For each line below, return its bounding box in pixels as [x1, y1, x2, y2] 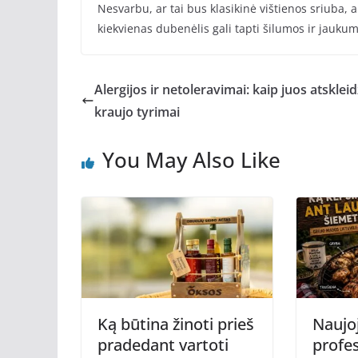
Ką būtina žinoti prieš [97, 312, 254, 335]
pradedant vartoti [97, 333, 229, 356]
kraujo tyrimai [94, 103, 180, 121]
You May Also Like [102, 145, 280, 175]
